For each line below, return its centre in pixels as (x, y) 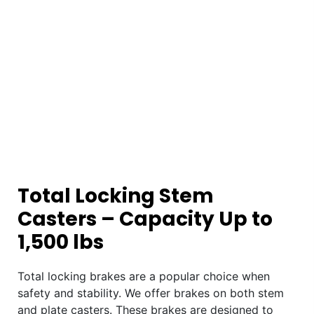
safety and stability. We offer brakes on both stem (151, 293)
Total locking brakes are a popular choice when (144, 276)
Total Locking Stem (116, 196)
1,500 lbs (61, 242)
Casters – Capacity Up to (145, 219)
